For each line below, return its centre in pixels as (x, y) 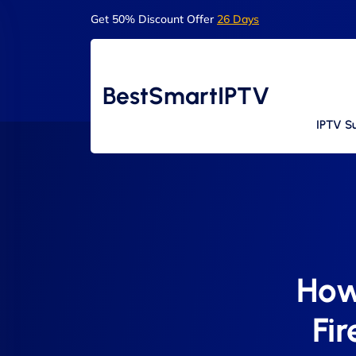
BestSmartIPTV (186, 96)
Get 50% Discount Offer (154, 19)
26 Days (238, 19)
